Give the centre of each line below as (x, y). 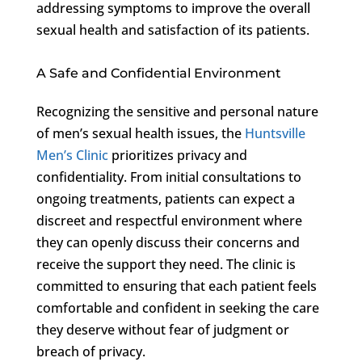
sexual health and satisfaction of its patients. (173, 29)
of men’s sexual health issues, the (140, 133)
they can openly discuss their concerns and (168, 242)
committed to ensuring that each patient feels (176, 286)
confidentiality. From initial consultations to (168, 177)
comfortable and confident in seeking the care (177, 307)
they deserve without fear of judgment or (162, 329)
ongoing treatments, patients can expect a (165, 198)
